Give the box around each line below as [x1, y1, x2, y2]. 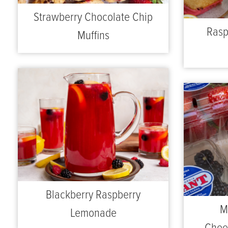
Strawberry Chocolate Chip [34, 9, 153, 25]
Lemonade [70, 205, 117, 221]
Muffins [77, 27, 109, 44]
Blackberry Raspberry [46, 187, 140, 203]
